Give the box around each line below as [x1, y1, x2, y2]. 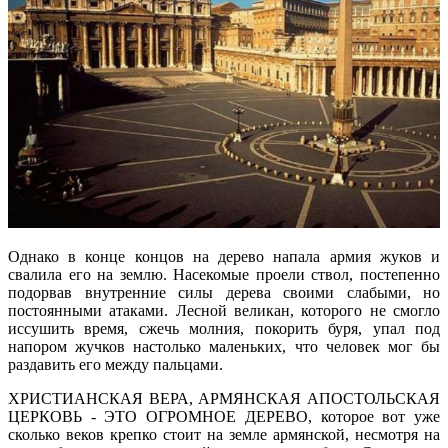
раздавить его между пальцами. [8, 356, 223, 374]
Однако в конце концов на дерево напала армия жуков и [8, 248, 440, 266]
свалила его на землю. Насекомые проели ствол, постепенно [8, 266, 440, 284]
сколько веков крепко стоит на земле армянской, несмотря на [8, 426, 440, 444]
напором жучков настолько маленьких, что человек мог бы [8, 338, 440, 356]
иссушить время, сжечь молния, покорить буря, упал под [8, 320, 440, 338]
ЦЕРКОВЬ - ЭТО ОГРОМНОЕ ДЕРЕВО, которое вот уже [8, 408, 440, 426]
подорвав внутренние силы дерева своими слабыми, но [8, 284, 440, 302]
